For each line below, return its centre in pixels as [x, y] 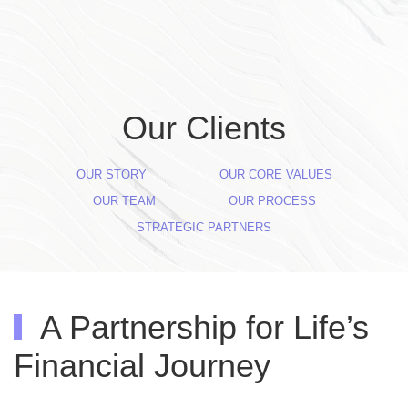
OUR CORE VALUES [275, 174]
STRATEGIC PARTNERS [204, 227]
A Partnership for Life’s [200, 328]
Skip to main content [107, 51]
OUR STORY [111, 174]
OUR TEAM [124, 201]
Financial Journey [142, 366]
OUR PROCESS [272, 201]
